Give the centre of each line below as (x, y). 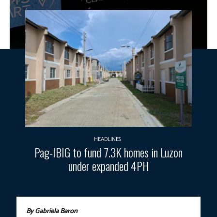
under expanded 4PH (108, 165)
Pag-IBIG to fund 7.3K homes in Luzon (108, 152)
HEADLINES (107, 139)
